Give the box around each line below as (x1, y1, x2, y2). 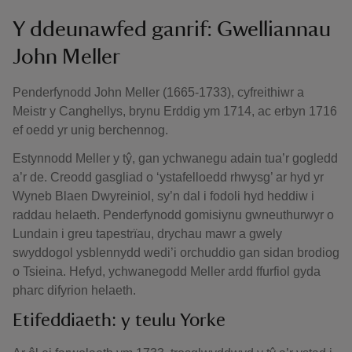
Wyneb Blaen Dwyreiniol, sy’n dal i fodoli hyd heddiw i (13, 189, 314, 203)
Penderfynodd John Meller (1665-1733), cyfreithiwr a (13, 86, 304, 99)
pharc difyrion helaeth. (13, 284, 136, 297)
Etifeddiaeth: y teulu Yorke (13, 311, 225, 330)
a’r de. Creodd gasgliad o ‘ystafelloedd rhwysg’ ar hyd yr (13, 170, 324, 184)
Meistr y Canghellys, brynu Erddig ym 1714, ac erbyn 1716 (13, 104, 337, 118)
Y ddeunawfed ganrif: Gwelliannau (13, 18, 331, 40)
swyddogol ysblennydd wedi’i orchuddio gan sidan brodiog (13, 246, 339, 259)
